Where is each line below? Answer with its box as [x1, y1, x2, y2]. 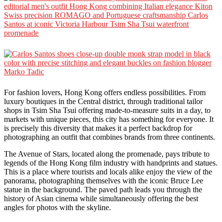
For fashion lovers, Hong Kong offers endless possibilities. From [4, 88, 206, 97]
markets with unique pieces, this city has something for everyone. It [4, 114, 214, 123]
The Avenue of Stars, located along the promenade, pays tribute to [4, 149, 210, 158]
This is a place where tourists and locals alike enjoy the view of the [4, 167, 212, 176]
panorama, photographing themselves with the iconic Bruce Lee [4, 176, 203, 185]
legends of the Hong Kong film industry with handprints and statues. [4, 158, 218, 167]
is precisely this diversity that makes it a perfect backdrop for [4, 123, 192, 132]
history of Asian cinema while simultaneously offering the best [4, 194, 198, 203]
